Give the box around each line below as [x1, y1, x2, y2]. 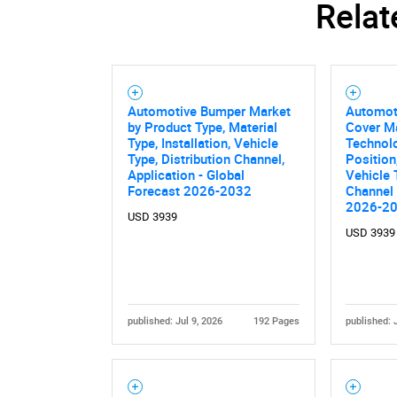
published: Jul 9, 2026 [127, 315, 222, 328]
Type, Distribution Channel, [127, 150, 284, 168]
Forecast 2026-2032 [127, 182, 252, 200]
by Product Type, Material [127, 118, 277, 136]
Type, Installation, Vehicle [127, 134, 278, 152]
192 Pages [253, 315, 300, 328]
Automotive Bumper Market [127, 102, 291, 121]
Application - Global [127, 166, 245, 184]
